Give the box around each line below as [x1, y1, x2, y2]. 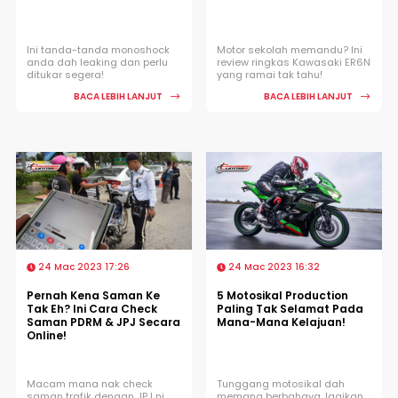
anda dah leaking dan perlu [27, 54, 168, 69]
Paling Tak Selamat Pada [217, 300, 363, 316]
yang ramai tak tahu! [217, 67, 322, 82]
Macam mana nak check [27, 376, 153, 391]
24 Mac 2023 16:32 [226, 259, 320, 274]
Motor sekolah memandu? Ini [217, 42, 362, 57]
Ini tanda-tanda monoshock [27, 42, 170, 57]
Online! [27, 327, 67, 343]
